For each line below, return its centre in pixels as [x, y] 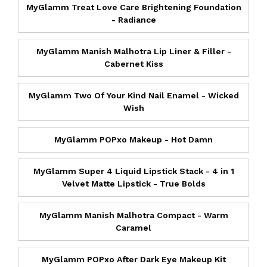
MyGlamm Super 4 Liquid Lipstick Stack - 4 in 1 [133, 171]
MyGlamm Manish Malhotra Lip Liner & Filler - [133, 51]
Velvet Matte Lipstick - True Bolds [133, 183]
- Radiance [133, 19]
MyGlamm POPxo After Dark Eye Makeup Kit [133, 259]
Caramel [133, 227]
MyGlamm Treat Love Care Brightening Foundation [133, 7]
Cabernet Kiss [133, 63]
